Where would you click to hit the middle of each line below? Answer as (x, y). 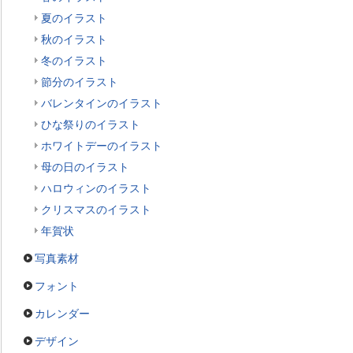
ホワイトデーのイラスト (102, 146)
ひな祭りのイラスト (91, 124)
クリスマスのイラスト (96, 210)
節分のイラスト (80, 82)
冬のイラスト (74, 61)
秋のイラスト (74, 39)
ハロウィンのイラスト (96, 188)
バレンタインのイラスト (102, 103)
